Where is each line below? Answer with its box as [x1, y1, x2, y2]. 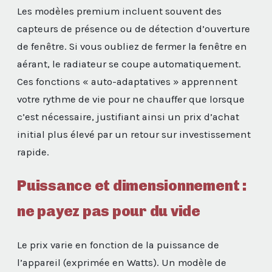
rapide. [17, 146, 49, 158]
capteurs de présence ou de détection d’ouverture [17, 22, 250, 35]
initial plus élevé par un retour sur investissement [17, 128, 251, 140]
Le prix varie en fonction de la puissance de [17, 239, 219, 251]
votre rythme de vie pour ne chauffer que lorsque [17, 93, 245, 105]
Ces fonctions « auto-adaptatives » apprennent [17, 75, 237, 87]
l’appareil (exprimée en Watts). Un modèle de [17, 256, 226, 268]
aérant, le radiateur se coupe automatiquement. [17, 58, 241, 70]
